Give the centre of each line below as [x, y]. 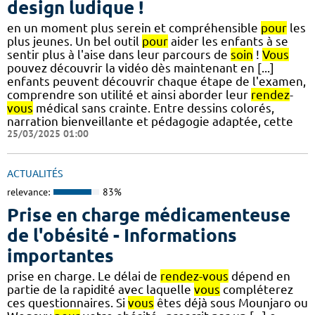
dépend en [259, 276]
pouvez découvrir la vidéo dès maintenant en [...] [141, 67]
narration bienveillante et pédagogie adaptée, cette [150, 121]
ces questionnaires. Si [67, 303]
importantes [60, 256]
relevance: [28, 192]
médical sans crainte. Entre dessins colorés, [154, 108]
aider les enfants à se [228, 41]
